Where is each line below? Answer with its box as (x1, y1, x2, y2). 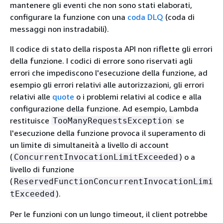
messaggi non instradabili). (10, 24, 109, 34)
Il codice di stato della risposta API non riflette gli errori (10, 44, 213, 54)
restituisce (10, 115, 51, 125)
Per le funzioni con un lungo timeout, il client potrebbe (10, 209, 208, 219)
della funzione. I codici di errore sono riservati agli (10, 56, 193, 66)
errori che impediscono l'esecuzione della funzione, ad (10, 68, 208, 78)
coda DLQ (127, 12, 163, 22)
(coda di (163, 12, 195, 22)
